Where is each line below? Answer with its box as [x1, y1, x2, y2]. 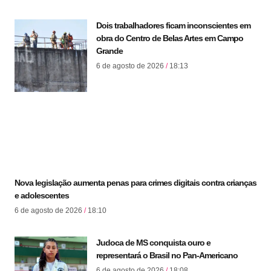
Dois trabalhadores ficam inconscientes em [96, 21, 250, 31]
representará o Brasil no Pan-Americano [96, 250, 238, 261]
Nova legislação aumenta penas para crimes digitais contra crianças [15, 178, 256, 188]
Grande [96, 46, 123, 56]
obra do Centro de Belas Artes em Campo [96, 33, 243, 44]
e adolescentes [15, 191, 69, 201]
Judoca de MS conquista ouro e [96, 238, 211, 248]
